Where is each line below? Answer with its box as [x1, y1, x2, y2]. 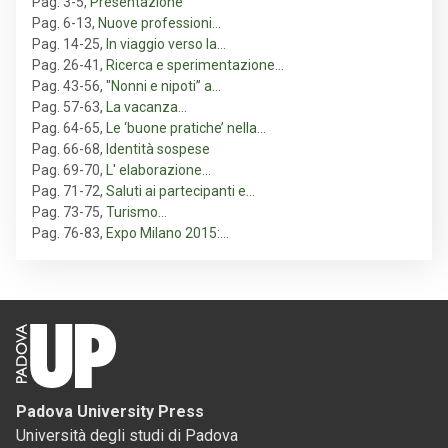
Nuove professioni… [98, 15, 221, 32]
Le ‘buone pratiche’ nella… [106, 120, 266, 137]
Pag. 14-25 [32, 36, 100, 53]
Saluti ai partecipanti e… [106, 183, 255, 200]
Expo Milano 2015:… [106, 225, 229, 242]
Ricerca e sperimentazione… [106, 57, 284, 74]
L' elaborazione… [106, 162, 211, 179]
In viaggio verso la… [106, 36, 226, 53]
